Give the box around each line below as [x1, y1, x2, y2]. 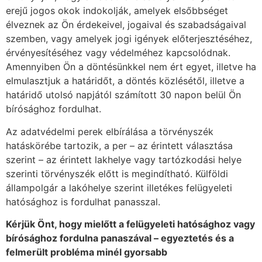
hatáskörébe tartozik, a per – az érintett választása [6, 139, 233, 151]
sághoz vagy [198, 218, 255, 230]
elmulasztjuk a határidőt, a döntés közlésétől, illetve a [6, 75, 244, 87]
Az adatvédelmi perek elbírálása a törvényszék [6, 125, 213, 137]
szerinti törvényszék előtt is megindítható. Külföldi [6, 167, 228, 180]
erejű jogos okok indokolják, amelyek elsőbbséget [6, 5, 228, 17]
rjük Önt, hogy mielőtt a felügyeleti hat [18, 218, 192, 230]
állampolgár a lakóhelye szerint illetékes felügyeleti [6, 181, 232, 194]
